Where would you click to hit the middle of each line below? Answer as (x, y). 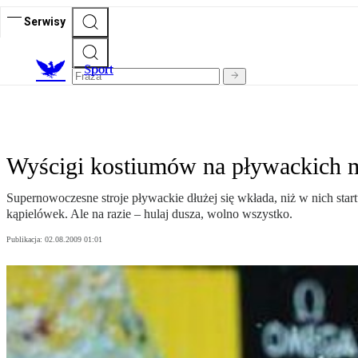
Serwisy (45, 21)
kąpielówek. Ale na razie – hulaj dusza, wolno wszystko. (149, 214)
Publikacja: (26, 240)
